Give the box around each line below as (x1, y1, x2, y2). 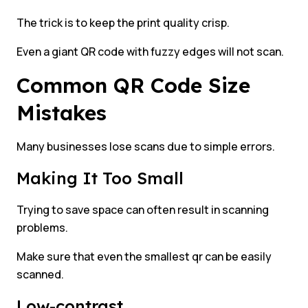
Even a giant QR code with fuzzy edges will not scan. (16, 44, 284, 60)
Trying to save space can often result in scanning (16, 202, 269, 218)
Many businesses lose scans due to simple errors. (16, 139, 275, 155)
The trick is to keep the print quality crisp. (16, 15, 230, 31)
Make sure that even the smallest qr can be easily (16, 249, 272, 265)
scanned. (16, 267, 64, 283)
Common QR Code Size (16, 72, 250, 99)
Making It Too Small (16, 168, 188, 189)
